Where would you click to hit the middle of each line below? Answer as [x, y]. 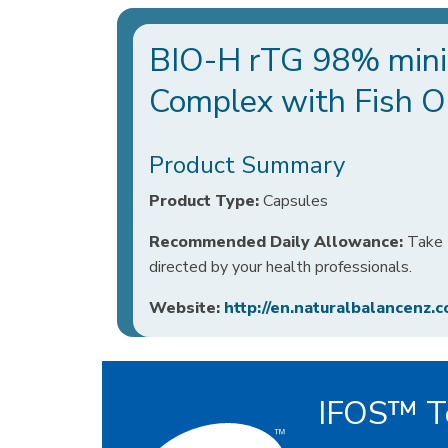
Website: [184, 308]
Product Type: [204, 201]
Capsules [293, 201]
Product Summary [247, 165]
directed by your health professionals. [280, 267]
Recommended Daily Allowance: [276, 242]
